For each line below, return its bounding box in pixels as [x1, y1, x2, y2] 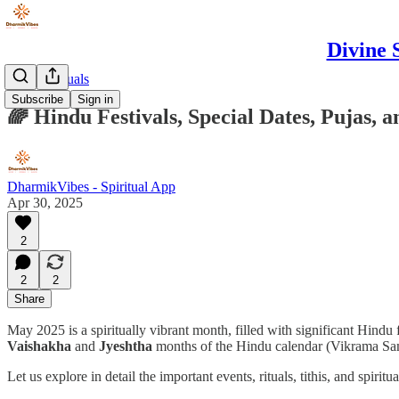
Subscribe [12, 93, 63, 106]
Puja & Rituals [7, 71, 89, 86]
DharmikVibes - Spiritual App [7, 178, 175, 194]
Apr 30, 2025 [7, 194, 83, 210]
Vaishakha [7, 338, 71, 354]
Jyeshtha [99, 338, 152, 354]
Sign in [77, 93, 113, 106]
